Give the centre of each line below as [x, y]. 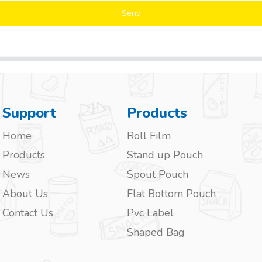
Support [30, 113]
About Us [25, 193]
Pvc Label [150, 213]
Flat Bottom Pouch [171, 193]
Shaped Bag [156, 232]
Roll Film [149, 135]
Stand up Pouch [165, 155]
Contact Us [28, 213]
